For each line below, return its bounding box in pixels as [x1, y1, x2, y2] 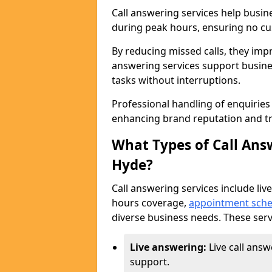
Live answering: [130, 240, 209, 254]
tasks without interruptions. [112, 73, 243, 87]
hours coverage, [112, 196, 189, 209]
